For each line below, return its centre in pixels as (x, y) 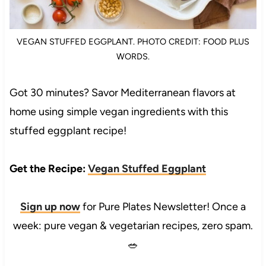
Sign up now (50, 207)
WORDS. (133, 57)
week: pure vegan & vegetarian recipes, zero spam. (133, 226)
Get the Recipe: (48, 169)
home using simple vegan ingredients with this (118, 112)
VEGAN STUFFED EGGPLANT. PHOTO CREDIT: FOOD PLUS (133, 42)
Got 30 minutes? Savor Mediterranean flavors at (122, 93)
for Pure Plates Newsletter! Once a (163, 207)
